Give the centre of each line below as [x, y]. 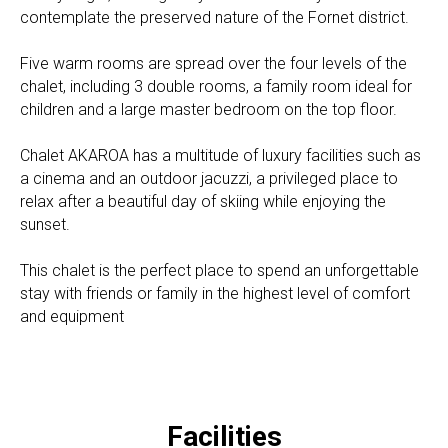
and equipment [72, 317]
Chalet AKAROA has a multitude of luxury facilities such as [220, 156]
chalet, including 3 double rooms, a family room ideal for [216, 87]
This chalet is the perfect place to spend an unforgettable [219, 271]
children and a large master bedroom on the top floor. [208, 110]
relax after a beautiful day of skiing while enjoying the [203, 202]
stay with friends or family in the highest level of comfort [215, 294]
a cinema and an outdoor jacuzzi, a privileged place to [209, 179]
